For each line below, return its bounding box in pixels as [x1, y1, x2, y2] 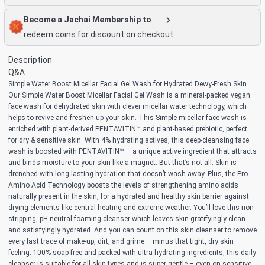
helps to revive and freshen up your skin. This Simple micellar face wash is [8, 114, 247, 122]
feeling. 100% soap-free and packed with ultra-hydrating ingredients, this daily [8, 248, 256, 257]
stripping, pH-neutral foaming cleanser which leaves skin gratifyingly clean [8, 215, 245, 224]
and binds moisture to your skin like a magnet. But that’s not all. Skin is [8, 159, 237, 167]
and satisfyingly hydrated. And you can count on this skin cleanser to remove [8, 226, 257, 235]
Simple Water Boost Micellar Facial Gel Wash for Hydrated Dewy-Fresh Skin [8, 80, 247, 89]
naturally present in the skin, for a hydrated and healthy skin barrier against [8, 192, 249, 201]
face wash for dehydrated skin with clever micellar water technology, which [8, 102, 247, 111]
